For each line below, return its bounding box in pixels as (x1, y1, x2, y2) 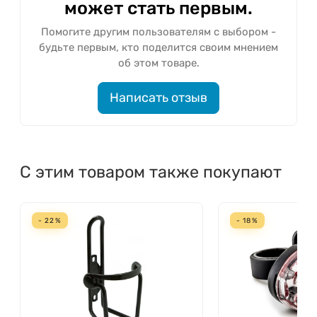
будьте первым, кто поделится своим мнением (39, 40, 278, 54)
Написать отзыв (110, 89, 207, 105)
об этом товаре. (117, 56, 200, 69)
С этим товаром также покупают (20, 161, 282, 182)
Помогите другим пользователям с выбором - (41, 25, 276, 38)
